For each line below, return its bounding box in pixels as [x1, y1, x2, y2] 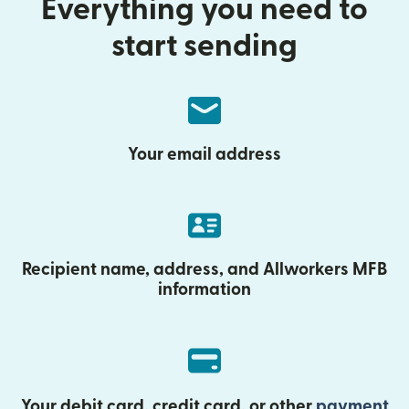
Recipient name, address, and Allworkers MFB [22, 261, 387, 278]
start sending [111, 31, 298, 61]
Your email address [128, 146, 281, 163]
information [158, 281, 251, 299]
